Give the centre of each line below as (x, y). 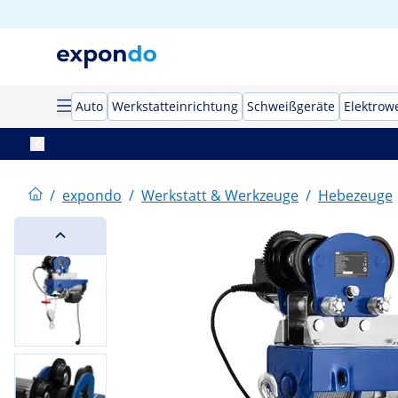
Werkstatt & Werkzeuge (220, 195)
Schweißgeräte (291, 106)
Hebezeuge (355, 195)
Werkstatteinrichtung (175, 106)
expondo (92, 195)
